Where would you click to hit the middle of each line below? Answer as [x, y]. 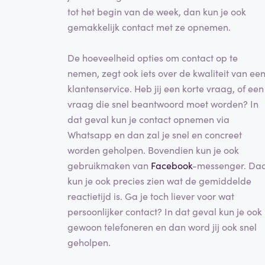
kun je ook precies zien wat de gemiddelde [159, 181]
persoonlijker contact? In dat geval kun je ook [165, 211]
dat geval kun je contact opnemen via [148, 119]
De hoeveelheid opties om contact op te [153, 58]
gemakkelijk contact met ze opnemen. [149, 27]
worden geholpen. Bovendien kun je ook [153, 150]
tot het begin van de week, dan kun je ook [157, 12]
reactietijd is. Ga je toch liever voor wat [151, 196]
